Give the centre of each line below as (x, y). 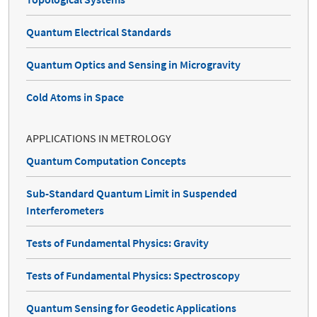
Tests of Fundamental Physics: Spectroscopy (133, 276)
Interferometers (65, 211)
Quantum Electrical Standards (99, 32)
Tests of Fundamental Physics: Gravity (117, 243)
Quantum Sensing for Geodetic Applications (131, 308)
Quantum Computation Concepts (106, 161)
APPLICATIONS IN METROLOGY (99, 138)
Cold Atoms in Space (75, 97)
